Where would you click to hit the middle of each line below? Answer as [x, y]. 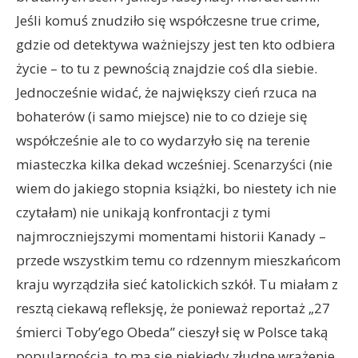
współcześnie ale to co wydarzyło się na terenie [163, 140]
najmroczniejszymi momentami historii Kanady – [171, 236]
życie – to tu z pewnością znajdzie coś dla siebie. [167, 68]
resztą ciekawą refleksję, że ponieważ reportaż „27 [173, 308]
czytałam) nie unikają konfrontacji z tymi [143, 212]
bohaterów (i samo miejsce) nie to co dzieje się [162, 116]
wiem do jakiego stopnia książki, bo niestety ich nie [176, 188]
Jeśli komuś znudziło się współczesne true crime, [168, 20]
